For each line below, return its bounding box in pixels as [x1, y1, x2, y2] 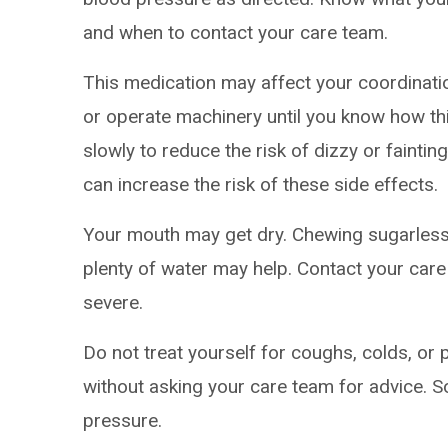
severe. [83, 291, 144, 314]
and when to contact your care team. [83, 21, 389, 44]
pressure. [83, 409, 163, 432]
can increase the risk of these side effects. [83, 173, 439, 196]
